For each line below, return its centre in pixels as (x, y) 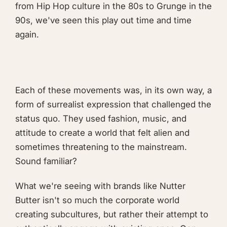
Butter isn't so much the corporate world (97, 200)
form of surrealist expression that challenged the (113, 104)
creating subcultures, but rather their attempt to (112, 215)
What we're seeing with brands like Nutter (100, 186)
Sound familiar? (46, 161)
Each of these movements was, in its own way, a (113, 90)
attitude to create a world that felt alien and (102, 133)
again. (27, 34)
